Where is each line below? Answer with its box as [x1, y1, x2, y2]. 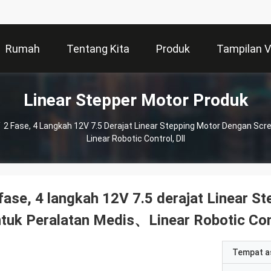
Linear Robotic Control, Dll [86, 134, 185, 143]
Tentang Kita [67, 42, 129, 56]
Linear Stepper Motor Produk [23, 90, 248, 110]
